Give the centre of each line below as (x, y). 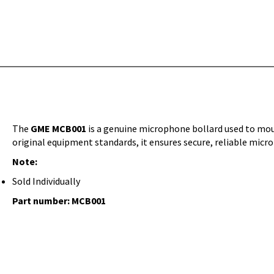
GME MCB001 (58, 129)
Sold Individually (46, 181)
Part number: (42, 201)
